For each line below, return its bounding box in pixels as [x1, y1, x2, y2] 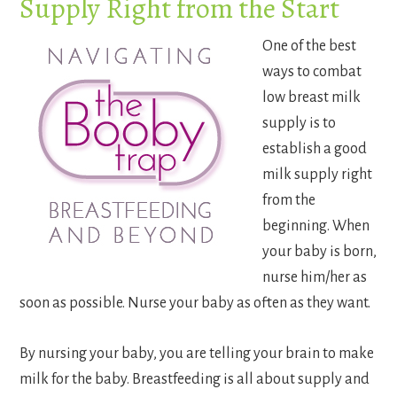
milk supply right [262, 167, 373, 183]
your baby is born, [262, 244, 378, 261]
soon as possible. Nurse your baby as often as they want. [19, 295, 371, 312]
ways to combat [262, 64, 362, 81]
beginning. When [262, 218, 370, 235]
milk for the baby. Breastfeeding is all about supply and [19, 371, 370, 388]
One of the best [262, 38, 357, 55]
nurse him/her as [262, 269, 368, 286]
